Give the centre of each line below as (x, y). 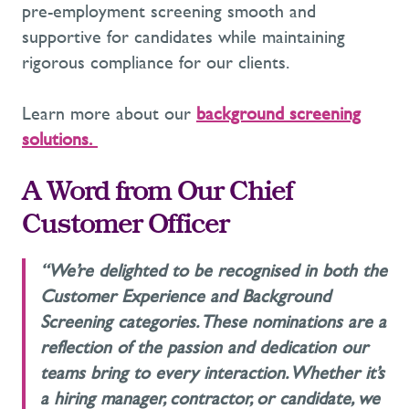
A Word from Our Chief (157, 195)
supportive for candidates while (142, 37)
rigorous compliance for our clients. (155, 63)
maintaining (304, 37)
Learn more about (93, 114)
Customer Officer (125, 228)
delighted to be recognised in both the (240, 271)
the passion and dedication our (250, 348)
